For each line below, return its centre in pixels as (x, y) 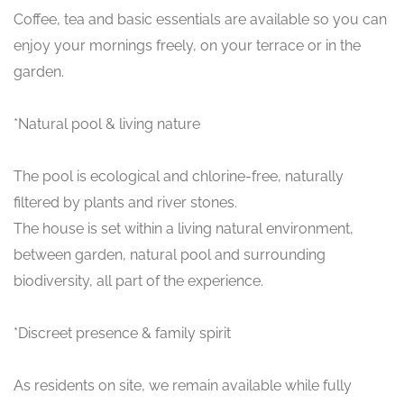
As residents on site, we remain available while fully (183, 386)
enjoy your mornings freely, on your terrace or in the (187, 46)
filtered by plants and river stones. (125, 203)
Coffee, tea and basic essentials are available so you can (200, 20)
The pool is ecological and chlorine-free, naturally (179, 177)
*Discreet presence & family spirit (122, 334)
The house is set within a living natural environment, (184, 229)
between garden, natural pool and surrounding (170, 255)
